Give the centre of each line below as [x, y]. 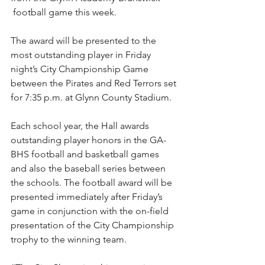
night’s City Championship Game [81, 69]
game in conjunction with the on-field [91, 211]
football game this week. [64, 12]
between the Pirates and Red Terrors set [95, 83]
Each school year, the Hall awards [81, 126]
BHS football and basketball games [86, 154]
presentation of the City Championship [93, 225]
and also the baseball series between [89, 168]
